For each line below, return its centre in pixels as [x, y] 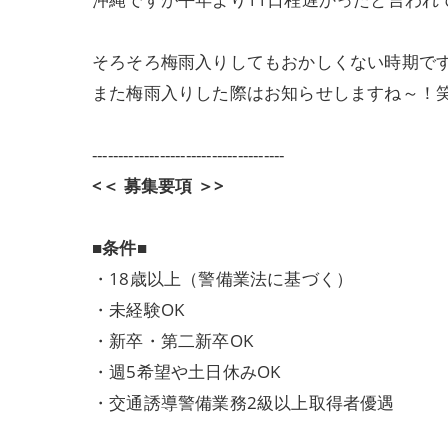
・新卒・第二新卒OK [172, 340]
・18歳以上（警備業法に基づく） [223, 278]
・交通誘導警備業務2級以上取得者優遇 [243, 402]
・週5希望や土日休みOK [186, 371]
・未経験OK [138, 309]
